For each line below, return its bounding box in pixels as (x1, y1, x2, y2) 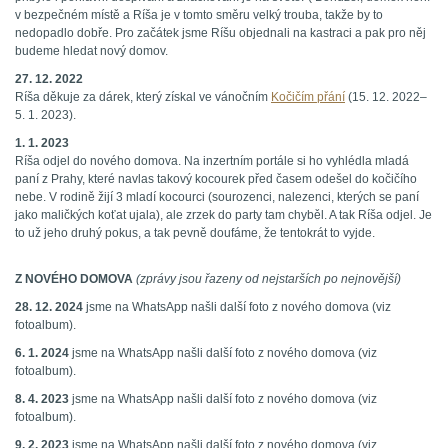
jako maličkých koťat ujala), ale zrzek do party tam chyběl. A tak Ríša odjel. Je (15, 208, 432, 223)
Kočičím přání (271, 90, 345, 105)
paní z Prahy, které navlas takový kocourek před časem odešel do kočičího (15, 172, 417, 187)
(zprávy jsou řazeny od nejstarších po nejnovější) (136, 272, 401, 287)
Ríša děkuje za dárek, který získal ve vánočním (15, 90, 271, 105)
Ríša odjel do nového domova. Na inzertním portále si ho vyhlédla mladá (15, 154, 409, 169)
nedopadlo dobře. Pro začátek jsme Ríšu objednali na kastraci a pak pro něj (15, 26, 426, 41)
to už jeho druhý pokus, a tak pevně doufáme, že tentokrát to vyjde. (15, 226, 378, 241)
